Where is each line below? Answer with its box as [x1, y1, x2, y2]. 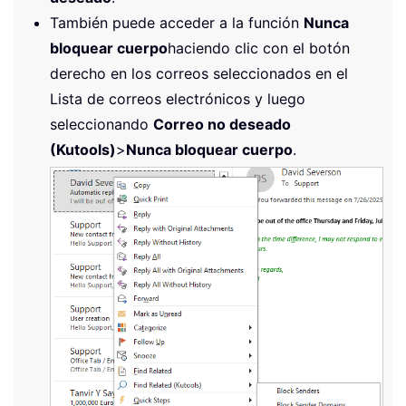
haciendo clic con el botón [168, 39, 350, 58]
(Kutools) [50, 140, 116, 159]
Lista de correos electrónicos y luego [50, 90, 305, 109]
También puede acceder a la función [50, 14, 304, 33]
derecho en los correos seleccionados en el [50, 64, 348, 83]
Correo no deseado [153, 115, 291, 134]
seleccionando [50, 115, 153, 134]
